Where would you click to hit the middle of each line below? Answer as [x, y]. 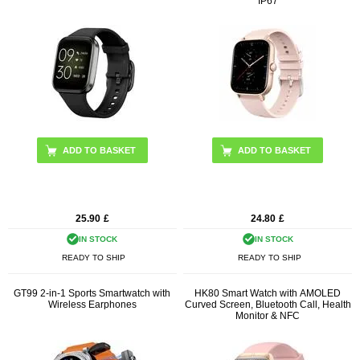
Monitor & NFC [268, 316]
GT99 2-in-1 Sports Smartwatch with [92, 294]
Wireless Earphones [92, 305]
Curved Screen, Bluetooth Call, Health [268, 305]
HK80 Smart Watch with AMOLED [268, 294]
